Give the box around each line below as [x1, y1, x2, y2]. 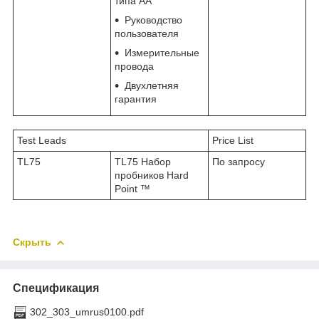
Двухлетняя [125, 79, 179, 91]
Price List [212, 134, 253, 146]
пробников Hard [115, 169, 189, 181]
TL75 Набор [115, 155, 171, 167]
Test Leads [17, 134, 66, 146]
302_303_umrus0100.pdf [30, 305, 144, 318]
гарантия [115, 93, 157, 105]
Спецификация [13, 281, 99, 294]
